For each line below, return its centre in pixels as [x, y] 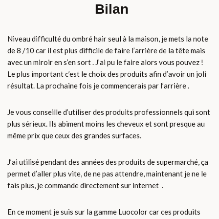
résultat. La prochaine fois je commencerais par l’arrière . [98, 86]
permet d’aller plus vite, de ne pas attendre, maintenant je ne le [107, 174]
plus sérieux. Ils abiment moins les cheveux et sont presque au [106, 124]
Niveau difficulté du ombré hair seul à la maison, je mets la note [108, 39]
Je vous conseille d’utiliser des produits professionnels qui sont [109, 112]
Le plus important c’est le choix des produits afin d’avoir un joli [107, 74]
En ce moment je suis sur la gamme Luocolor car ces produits [104, 212]
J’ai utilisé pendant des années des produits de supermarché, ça [108, 162]
